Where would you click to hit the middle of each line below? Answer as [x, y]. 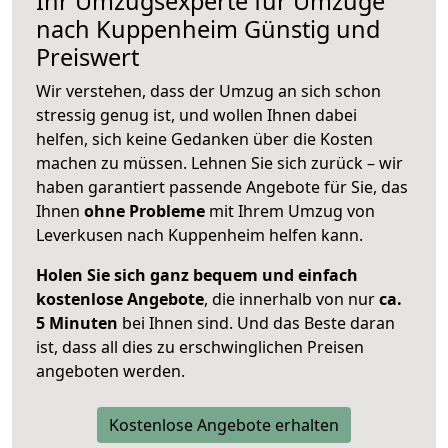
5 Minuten [77, 323]
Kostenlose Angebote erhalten [224, 425]
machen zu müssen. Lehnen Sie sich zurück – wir [219, 163]
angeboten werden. [110, 371]
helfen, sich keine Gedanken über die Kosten [204, 139]
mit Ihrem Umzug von [290, 211]
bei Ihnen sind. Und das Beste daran [256, 323]
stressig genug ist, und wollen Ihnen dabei [196, 115]
